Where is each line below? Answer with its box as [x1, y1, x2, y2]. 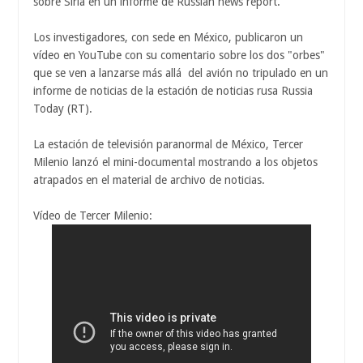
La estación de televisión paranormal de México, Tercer [33, 138, 303, 152]
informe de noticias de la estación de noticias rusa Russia [33, 84, 313, 98]
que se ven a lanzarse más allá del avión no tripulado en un [33, 66, 328, 80]
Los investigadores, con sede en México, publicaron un [33, 31, 303, 45]
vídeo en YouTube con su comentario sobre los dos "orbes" [33, 49, 325, 62]
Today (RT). [33, 102, 92, 116]
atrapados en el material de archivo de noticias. [33, 173, 265, 187]
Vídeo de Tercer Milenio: [33, 209, 152, 223]
